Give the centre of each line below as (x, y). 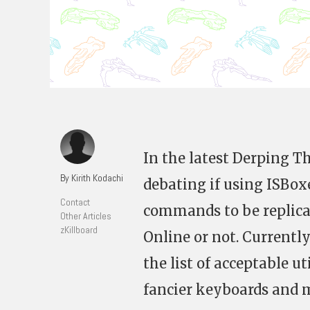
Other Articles (86, 216)
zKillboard (79, 230)
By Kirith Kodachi (92, 178)
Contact (75, 202)
